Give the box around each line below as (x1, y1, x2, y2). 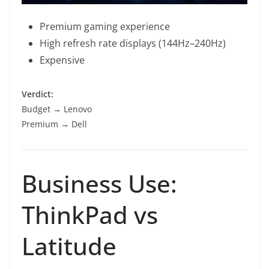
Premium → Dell (22, 118, 87, 130)
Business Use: (22, 166, 177, 200)
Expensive (40, 53, 85, 67)
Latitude (22, 229, 116, 262)
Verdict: (22, 88, 53, 100)
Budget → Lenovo (22, 103, 92, 115)
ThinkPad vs (22, 198, 158, 231)
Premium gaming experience (40, 19, 170, 33)
